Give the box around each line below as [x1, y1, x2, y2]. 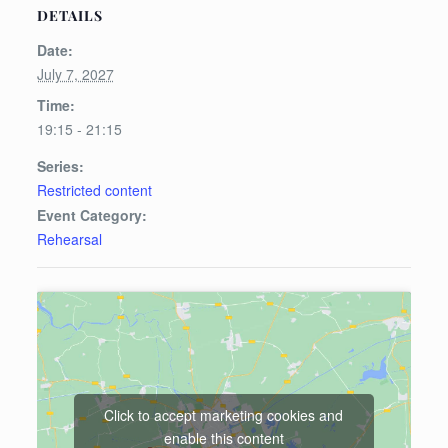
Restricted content [36, 180, 152, 200]
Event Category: [36, 205, 147, 225]
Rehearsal [36, 229, 102, 249]
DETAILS [36, 6, 103, 25]
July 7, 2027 [36, 64, 114, 84]
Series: [36, 156, 84, 176]
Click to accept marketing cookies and [104, 404, 344, 425]
